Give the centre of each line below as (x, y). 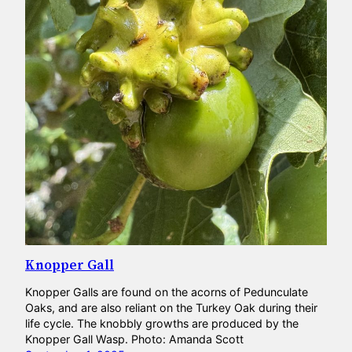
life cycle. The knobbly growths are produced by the (162, 323)
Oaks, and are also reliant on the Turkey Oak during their (171, 307)
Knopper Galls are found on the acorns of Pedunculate (167, 291)
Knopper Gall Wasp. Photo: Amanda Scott (136, 339)
